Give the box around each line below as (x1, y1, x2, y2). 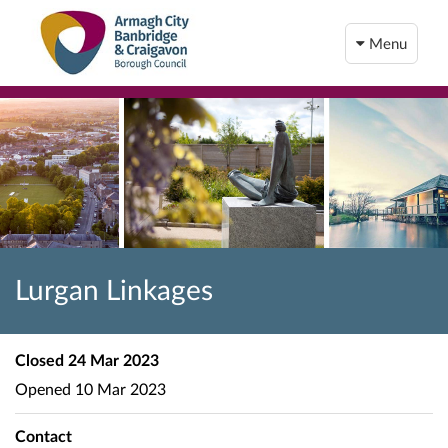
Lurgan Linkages (15, 272, 213, 306)
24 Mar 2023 (64, 350, 159, 369)
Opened (15, 378, 71, 398)
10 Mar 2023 (71, 378, 166, 398)
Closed (15, 350, 64, 369)
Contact (15, 426, 72, 446)
